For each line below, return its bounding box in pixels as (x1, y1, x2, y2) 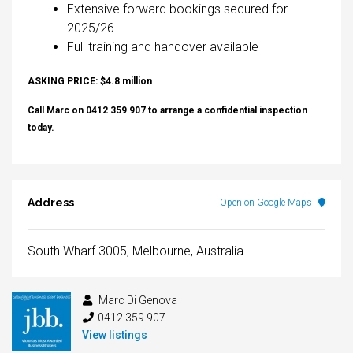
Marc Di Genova (96, 294, 177, 307)
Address (28, 196, 74, 210)
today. (28, 122, 54, 134)
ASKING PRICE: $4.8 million (28, 76, 152, 87)
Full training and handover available (67, 39, 258, 55)
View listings (82, 329, 147, 342)
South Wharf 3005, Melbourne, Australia (28, 243, 243, 259)
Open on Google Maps (220, 197, 314, 209)
